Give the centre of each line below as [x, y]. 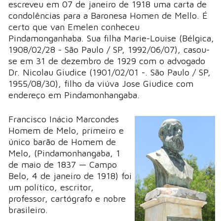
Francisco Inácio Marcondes [64, 119]
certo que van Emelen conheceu [74, 27]
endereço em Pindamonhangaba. [74, 95]
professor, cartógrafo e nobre [67, 199]
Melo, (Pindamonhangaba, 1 [64, 153]
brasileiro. [28, 210]
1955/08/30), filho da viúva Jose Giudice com [101, 84]
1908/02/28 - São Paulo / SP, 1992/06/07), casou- [109, 50]
